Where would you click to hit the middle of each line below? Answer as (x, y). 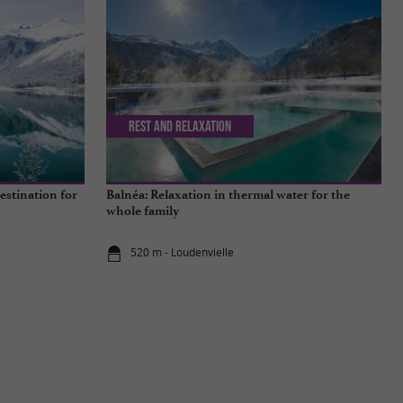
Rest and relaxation (180, 126)
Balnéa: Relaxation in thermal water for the (228, 194)
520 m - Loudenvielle (183, 253)
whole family (143, 210)
